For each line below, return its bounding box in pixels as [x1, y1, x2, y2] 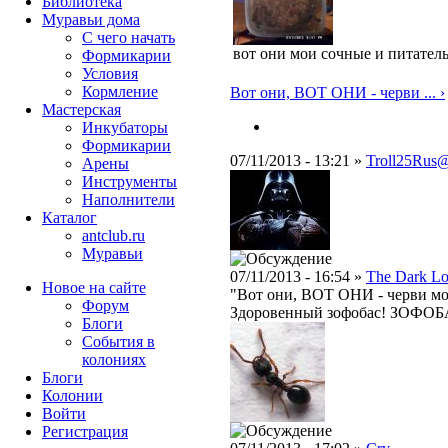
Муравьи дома [42, 11, 140, 28]
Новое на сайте [42, 279, 146, 296]
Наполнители [82, 191, 175, 208]
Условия [82, 65, 138, 82]
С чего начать [82, 29, 175, 46]
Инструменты [82, 173, 177, 190]
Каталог [42, 209, 97, 226]
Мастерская [42, 101, 121, 118]
